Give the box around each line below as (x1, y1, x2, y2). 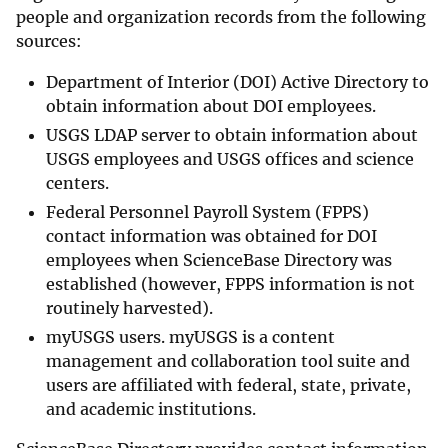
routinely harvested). (46, 298, 217, 319)
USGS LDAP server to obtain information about (46, 125, 418, 146)
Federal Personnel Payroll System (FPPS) (46, 202, 369, 223)
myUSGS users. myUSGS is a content (46, 327, 335, 348)
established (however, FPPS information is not (46, 274, 415, 295)
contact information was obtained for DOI (46, 226, 377, 247)
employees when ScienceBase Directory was (46, 250, 392, 271)
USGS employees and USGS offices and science (46, 149, 414, 170)
